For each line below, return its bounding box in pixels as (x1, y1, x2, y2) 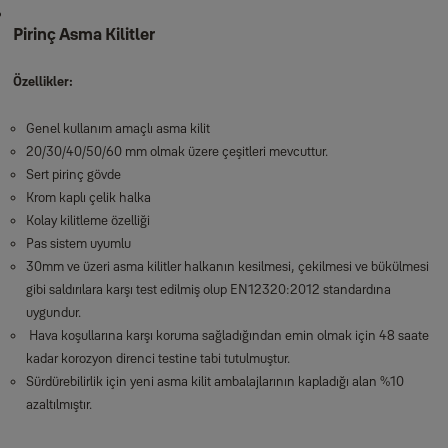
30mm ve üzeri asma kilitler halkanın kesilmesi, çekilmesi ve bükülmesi (25, 258, 429, 274)
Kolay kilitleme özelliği (25, 212, 150, 228)
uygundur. (25, 304, 81, 320)
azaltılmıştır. (25, 396, 92, 412)
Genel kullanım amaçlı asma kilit (25, 120, 210, 136)
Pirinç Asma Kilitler (12, 24, 155, 44)
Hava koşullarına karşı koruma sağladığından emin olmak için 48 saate (25, 327, 429, 343)
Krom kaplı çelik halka (25, 189, 151, 205)
